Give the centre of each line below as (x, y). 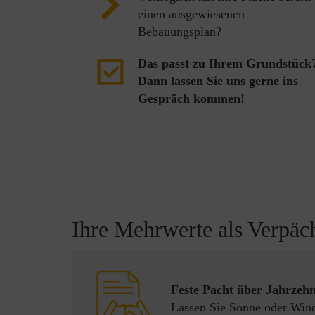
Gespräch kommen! (191, 98)
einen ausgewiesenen (191, 14)
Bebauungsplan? (180, 32)
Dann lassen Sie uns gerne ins (218, 81)
